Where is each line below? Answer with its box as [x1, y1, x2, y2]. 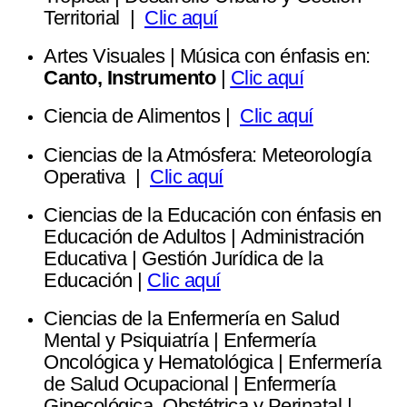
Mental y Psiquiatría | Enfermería [44, 329, 316, 352]
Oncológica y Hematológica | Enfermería [44, 351, 381, 374]
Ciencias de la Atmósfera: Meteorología [44, 143, 371, 166]
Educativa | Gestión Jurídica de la [44, 246, 323, 270]
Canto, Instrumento [44, 66, 221, 90]
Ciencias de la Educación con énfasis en [44, 203, 382, 226]
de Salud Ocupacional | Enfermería [44, 372, 336, 396]
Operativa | [44, 164, 150, 188]
